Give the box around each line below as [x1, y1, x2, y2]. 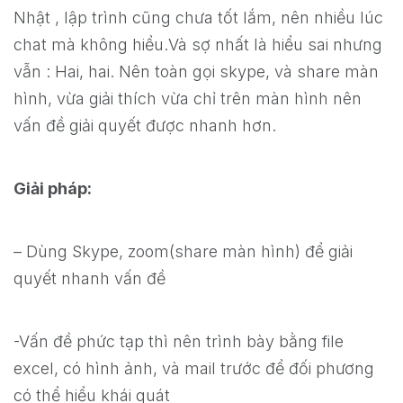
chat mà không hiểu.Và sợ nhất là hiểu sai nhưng [13, 35, 382, 55]
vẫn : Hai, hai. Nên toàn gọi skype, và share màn [13, 62, 379, 82]
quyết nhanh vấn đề [13, 269, 166, 289]
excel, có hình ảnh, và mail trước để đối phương [13, 359, 374, 379]
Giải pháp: [13, 179, 92, 199]
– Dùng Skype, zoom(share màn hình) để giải [13, 242, 353, 262]
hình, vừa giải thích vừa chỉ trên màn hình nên [13, 89, 362, 109]
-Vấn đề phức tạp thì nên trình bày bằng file [13, 332, 344, 352]
